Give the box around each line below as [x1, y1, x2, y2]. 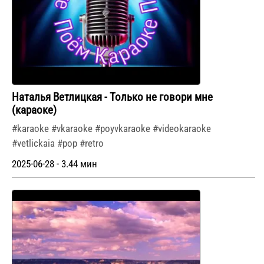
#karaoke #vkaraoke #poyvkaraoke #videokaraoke [12, 123, 211, 135]
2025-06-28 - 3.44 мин [12, 159, 97, 170]
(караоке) [12, 104, 57, 117]
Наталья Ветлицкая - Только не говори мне [12, 91, 213, 104]
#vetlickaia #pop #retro [12, 137, 104, 150]
